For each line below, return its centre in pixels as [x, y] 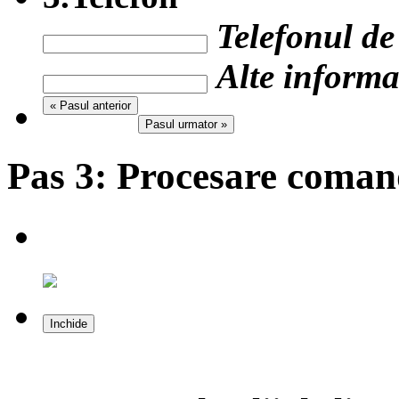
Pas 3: [57, 175]
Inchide [69, 323]
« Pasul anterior [90, 105]
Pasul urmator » [186, 124]
